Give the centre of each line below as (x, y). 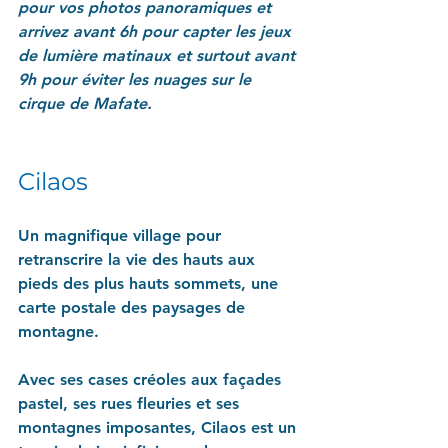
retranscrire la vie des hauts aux (139, 259)
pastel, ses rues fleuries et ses (131, 403)
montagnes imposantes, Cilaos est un (159, 427)
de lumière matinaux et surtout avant (159, 55)
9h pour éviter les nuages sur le (137, 79)
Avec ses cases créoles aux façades (152, 379)
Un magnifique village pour (122, 235)
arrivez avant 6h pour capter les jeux (157, 31)
